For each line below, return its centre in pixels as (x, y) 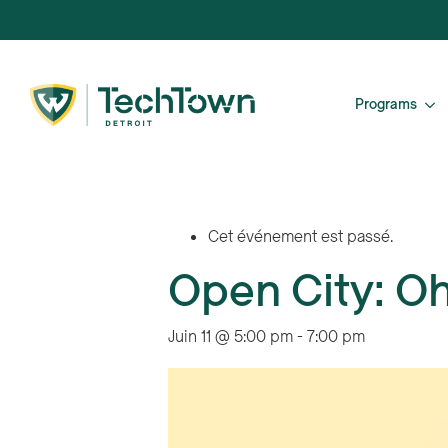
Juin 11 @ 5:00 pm (230, 337)
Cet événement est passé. (300, 237)
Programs (386, 104)
